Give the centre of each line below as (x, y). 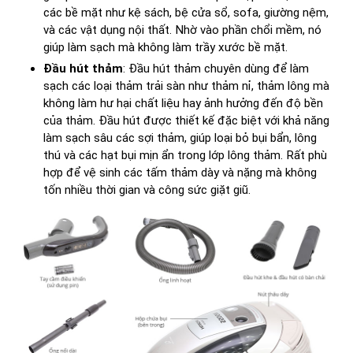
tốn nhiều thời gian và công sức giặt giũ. (147, 190)
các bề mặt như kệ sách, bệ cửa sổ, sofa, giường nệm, (186, 13)
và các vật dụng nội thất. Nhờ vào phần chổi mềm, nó (182, 30)
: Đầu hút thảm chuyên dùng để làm (216, 69)
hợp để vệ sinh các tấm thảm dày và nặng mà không (180, 173)
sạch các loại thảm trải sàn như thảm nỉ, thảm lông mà (186, 86)
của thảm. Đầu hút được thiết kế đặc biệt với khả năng (186, 121)
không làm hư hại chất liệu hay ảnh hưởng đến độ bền (183, 104)
